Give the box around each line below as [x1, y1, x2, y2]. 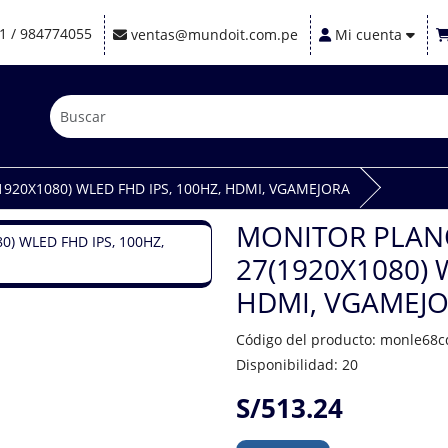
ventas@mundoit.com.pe [131, 25, 298, 44]
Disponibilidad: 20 [236, 355, 358, 374]
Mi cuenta [335, 25, 402, 44]
